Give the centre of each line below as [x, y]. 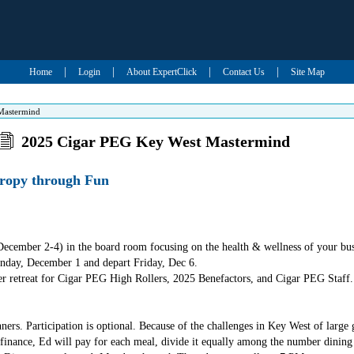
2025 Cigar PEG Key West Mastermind [156, 141]
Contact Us [243, 72]
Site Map [307, 72]
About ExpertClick [161, 72]
